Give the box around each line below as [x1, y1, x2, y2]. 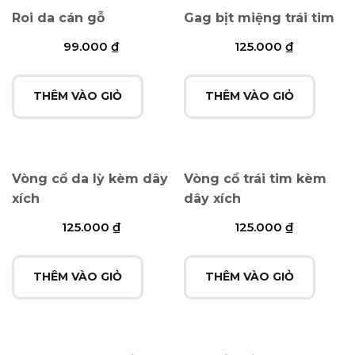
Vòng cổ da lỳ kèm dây [12, 171, 168, 187]
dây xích [184, 191, 242, 207]
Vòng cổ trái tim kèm [184, 171, 327, 187]
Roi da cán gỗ [12, 10, 105, 26]
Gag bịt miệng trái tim [184, 10, 335, 26]
